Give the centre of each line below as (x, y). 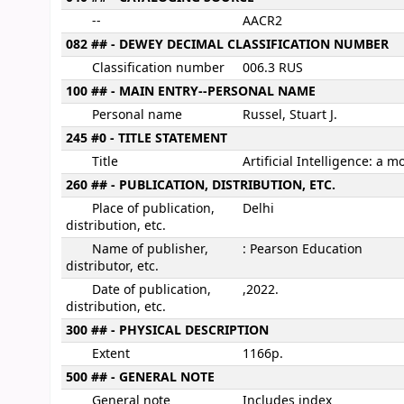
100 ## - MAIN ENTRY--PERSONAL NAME (191, 92)
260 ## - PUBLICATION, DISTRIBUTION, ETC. (201, 185)
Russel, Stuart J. (290, 115)
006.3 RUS (273, 68)
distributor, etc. (112, 266)
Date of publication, (151, 290)
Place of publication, (153, 209)
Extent (110, 354)
